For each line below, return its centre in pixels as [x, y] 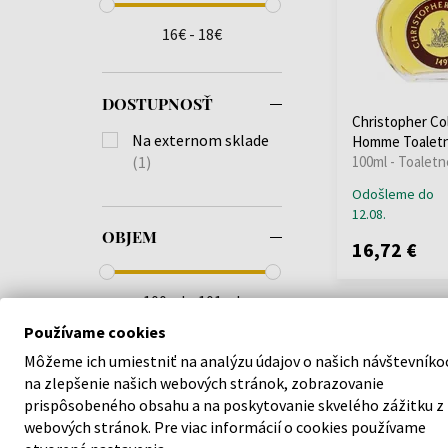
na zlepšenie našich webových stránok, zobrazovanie [204, 382]
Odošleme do [393, 194]
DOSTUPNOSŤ [157, 103]
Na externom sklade [200, 139]
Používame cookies [95, 331]
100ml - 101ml [192, 300]
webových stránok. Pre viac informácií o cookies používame [225, 426]
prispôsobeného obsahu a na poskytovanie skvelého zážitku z [234, 404]
